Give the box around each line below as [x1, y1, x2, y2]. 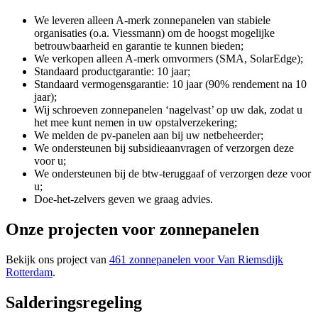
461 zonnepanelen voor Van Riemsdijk [109, 253, 283, 265]
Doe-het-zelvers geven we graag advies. [34, 193, 213, 205]
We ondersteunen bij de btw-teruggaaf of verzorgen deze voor [34, 168, 311, 180]
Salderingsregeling [6, 292, 142, 312]
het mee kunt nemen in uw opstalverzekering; [34, 116, 237, 128]
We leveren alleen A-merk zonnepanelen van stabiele [34, 14, 270, 26]
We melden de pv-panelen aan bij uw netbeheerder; [34, 129, 263, 141]
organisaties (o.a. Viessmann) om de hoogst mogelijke [34, 27, 275, 39]
